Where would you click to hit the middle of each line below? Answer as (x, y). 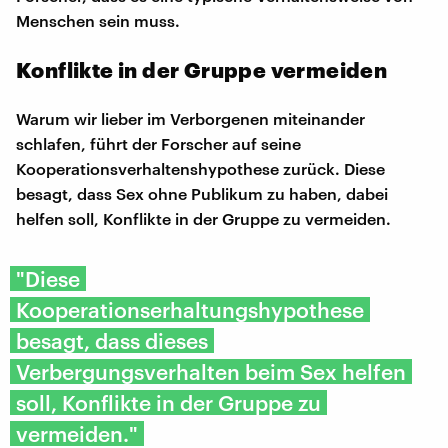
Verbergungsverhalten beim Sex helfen (211, 371)
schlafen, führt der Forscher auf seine (158, 143)
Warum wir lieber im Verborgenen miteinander (190, 118)
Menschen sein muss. (98, 20)
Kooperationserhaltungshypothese (190, 309)
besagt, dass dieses (112, 340)
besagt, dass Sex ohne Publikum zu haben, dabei (202, 193)
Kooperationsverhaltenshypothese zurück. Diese (200, 168)
